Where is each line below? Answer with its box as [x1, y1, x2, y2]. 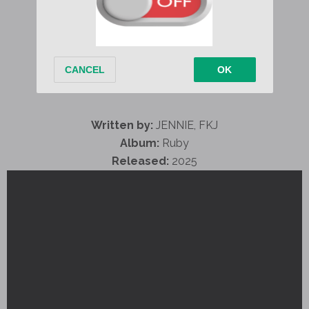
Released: [112, 154, 169, 168]
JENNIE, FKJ [153, 118, 218, 132]
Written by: [91, 118, 153, 132]
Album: [120, 136, 159, 150]
